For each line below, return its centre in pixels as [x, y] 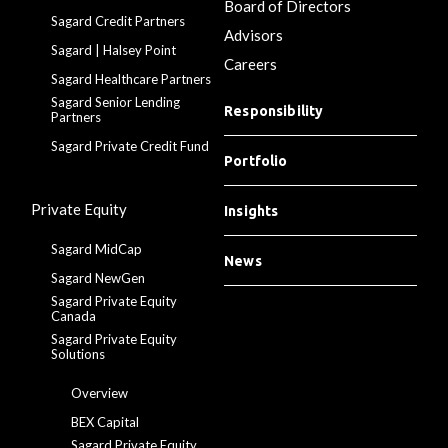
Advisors [253, 34]
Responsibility [274, 110]
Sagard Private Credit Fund [130, 145]
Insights [251, 210]
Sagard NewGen [98, 277]
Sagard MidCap [97, 248]
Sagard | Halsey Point [114, 49]
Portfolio [256, 160]
